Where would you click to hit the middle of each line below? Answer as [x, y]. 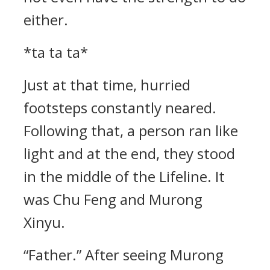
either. [46, 20]
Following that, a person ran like [131, 130]
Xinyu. [44, 222]
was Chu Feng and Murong [113, 199]
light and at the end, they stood [129, 153]
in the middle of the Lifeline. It [124, 176]
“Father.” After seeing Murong [124, 255]
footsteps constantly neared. [120, 108]
